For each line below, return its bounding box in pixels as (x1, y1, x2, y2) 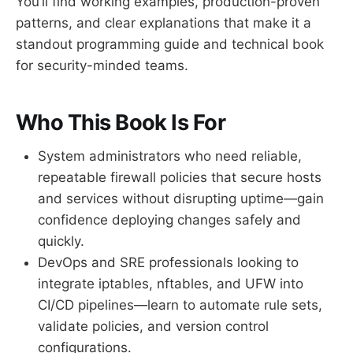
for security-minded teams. (16, 57, 188, 73)
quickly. (38, 232, 84, 249)
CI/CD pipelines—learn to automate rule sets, (38, 296, 322, 313)
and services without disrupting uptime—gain (38, 190, 324, 206)
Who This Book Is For (16, 110, 226, 136)
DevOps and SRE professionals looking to (38, 254, 299, 270)
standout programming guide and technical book (16, 35, 324, 52)
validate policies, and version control (38, 318, 269, 334)
